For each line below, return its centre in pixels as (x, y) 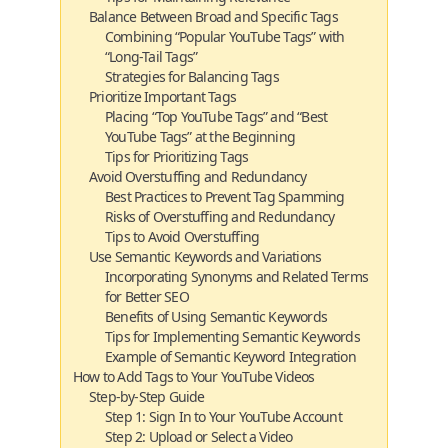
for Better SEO (147, 296)
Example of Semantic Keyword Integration (230, 356)
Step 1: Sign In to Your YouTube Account (223, 416)
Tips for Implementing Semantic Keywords (232, 336)
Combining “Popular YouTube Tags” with (225, 36)
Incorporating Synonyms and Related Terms (236, 276)
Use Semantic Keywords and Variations (205, 256)
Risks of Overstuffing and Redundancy (220, 216)
